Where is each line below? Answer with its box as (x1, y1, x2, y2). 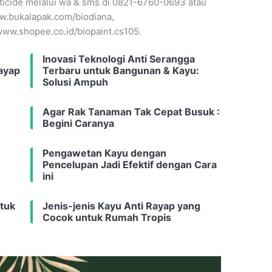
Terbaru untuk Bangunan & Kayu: (42, 64, 199, 77)
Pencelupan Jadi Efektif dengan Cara (42, 158, 217, 171)
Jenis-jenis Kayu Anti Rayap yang (42, 200, 200, 212)
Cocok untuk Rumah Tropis (42, 211, 171, 224)
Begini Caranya (42, 117, 114, 130)
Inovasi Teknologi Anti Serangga (42, 53, 195, 66)
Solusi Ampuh (42, 76, 108, 89)
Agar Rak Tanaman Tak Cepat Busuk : (42, 106, 220, 118)
